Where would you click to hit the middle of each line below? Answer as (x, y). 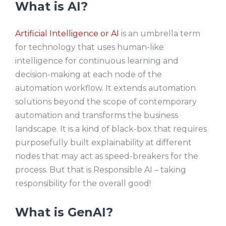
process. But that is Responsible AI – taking (101, 170)
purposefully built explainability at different (103, 143)
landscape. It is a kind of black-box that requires (111, 129)
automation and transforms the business (97, 116)
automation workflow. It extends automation (105, 88)
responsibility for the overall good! (84, 184)
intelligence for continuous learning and (97, 61)
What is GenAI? (64, 212)
